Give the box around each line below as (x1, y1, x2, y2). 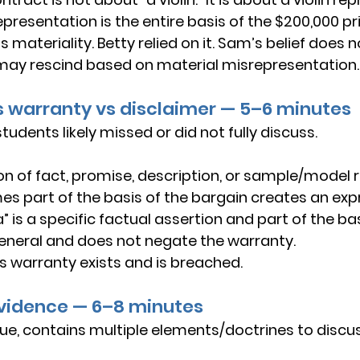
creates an (247, 187, 332, 207)
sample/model (243, 166, 350, 186)
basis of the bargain (104, 187, 247, 207)
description (137, 166, 219, 186)
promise (72, 166, 132, 186)
